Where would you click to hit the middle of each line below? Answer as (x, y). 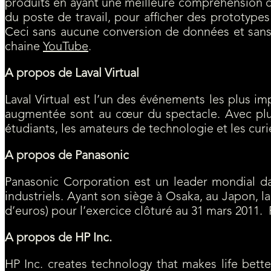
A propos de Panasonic (67, 156)
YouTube (66, 47)
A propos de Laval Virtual (72, 74)
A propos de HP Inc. (58, 239)
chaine (24, 47)
